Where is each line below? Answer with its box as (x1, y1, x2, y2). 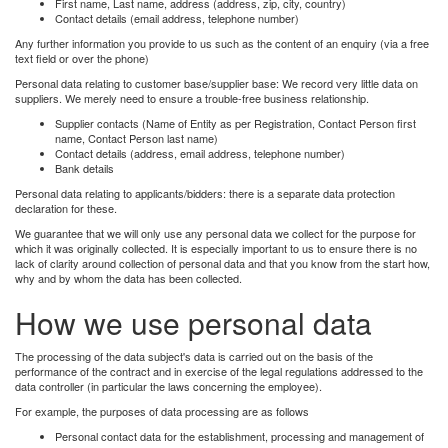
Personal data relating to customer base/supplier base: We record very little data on (15, 74, 418, 91)
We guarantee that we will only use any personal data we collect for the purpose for (15, 224, 416, 241)
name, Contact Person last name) (55, 129, 218, 146)
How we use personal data (15, 300, 372, 344)
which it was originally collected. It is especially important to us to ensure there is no (15, 239, 417, 256)
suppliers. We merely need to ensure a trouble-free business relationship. (15, 89, 369, 106)
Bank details (55, 159, 114, 176)
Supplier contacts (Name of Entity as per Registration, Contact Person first (55, 114, 416, 131)
